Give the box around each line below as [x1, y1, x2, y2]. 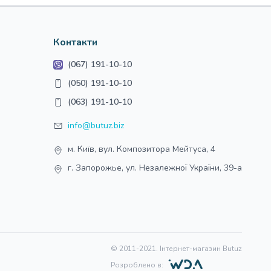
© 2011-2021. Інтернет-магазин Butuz [111, 244, 242, 253]
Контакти [53, 36, 97, 49]
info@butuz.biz [68, 120, 124, 131]
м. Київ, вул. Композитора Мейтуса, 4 [68, 143, 215, 155]
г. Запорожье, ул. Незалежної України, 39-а [68, 162, 242, 174]
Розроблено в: [111, 260, 163, 270]
